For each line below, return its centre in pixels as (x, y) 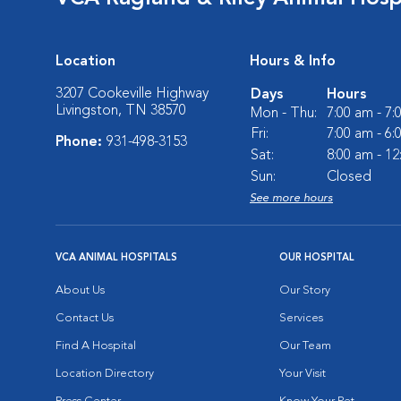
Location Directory (105, 373)
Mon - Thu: (284, 113)
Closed (349, 177)
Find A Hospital (96, 346)
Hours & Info (293, 61)
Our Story (305, 290)
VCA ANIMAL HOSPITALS (116, 258)
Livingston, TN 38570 (121, 111)
